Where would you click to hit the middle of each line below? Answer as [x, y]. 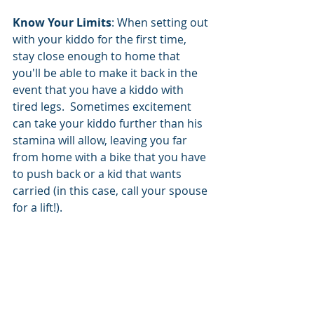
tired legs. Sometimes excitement [103, 106]
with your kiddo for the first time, [101, 39]
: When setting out [161, 22]
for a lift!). [40, 207]
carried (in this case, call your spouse [111, 190]
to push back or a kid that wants [98, 173]
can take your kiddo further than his [109, 123]
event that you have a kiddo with [100, 89]
